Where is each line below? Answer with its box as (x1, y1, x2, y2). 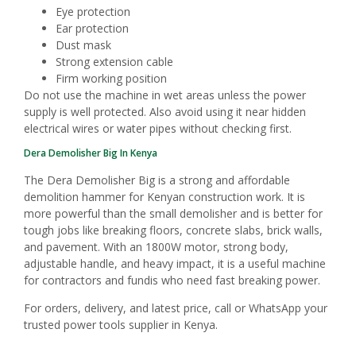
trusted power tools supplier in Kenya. (24, 317, 218, 333)
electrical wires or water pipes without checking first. (24, 120, 292, 136)
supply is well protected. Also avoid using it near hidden (24, 103, 306, 119)
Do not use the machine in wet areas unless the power (24, 87, 306, 103)
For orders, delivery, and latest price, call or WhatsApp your (24, 300, 327, 316)
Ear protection (56, 20, 129, 36)
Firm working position (56, 70, 167, 86)
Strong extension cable (56, 53, 173, 69)
